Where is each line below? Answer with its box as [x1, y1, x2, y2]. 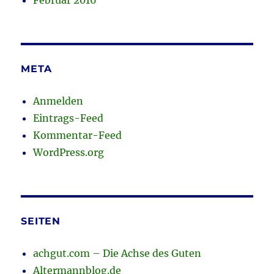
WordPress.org [33, 146, 105, 159]
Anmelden [33, 95, 84, 108]
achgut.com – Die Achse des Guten [33, 247, 202, 260]
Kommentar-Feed [33, 129, 122, 142]
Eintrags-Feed [33, 112, 104, 125]
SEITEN [21, 215, 61, 228]
